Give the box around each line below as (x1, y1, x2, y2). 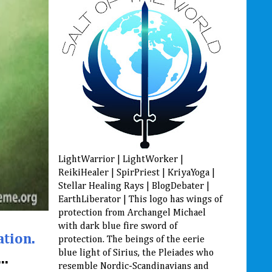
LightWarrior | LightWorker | (58, 154, 183, 165)
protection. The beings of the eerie (58, 234, 205, 245)
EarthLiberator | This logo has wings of (58, 194, 222, 205)
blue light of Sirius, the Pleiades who (58, 248, 214, 258)
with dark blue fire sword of (58, 221, 177, 231)
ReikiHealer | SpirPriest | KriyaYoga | (58, 168, 215, 178)
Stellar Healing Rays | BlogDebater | (58, 181, 209, 191)
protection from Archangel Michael (58, 208, 206, 218)
